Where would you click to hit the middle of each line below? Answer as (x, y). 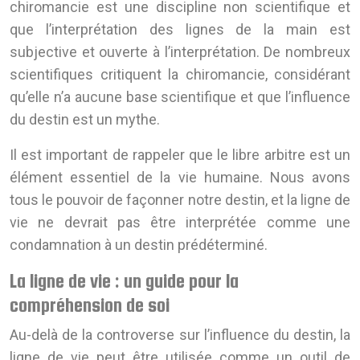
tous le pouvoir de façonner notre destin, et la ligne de (180, 200)
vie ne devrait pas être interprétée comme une (180, 223)
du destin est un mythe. (85, 120)
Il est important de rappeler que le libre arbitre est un (180, 155)
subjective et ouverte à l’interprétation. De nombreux (180, 52)
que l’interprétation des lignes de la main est (180, 30)
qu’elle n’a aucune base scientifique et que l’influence (180, 97)
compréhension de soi (90, 305)
